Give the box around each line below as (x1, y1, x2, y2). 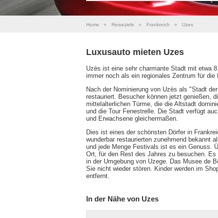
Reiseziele (111, 22, 134, 27)
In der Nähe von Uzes (86, 194, 159, 203)
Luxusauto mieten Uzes (86, 47, 184, 57)
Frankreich (146, 22, 170, 27)
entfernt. (86, 172, 109, 180)
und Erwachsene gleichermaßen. (86, 114, 178, 122)
